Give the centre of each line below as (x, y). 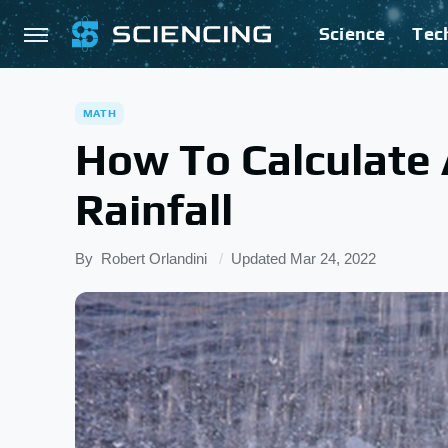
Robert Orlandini (154, 258)
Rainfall (154, 209)
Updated (260, 258)
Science (352, 33)
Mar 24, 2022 (333, 258)
